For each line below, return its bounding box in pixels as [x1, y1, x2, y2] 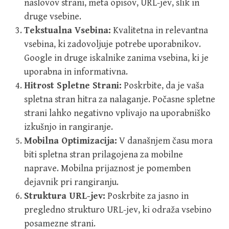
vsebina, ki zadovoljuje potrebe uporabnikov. [24, 39, 201, 50]
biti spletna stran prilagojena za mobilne [24, 149, 183, 161]
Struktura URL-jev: [24, 191, 105, 202]
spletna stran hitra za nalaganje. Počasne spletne [24, 94, 215, 105]
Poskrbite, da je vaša [122, 80, 204, 91]
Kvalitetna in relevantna [111, 25, 208, 36]
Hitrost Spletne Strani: [24, 80, 122, 91]
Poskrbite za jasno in [105, 191, 189, 202]
